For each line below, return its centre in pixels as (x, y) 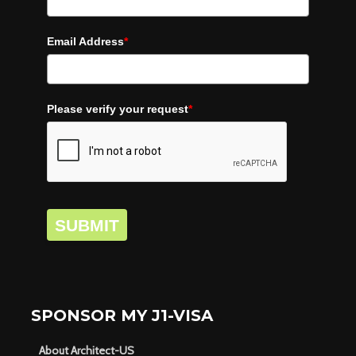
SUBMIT (87, 225)
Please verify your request (118, 108)
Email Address (85, 41)
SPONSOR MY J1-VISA (122, 315)
